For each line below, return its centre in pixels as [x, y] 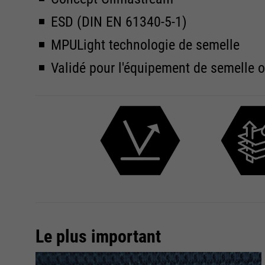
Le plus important [98, 236]
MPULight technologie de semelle [145, 45]
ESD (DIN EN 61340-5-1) [119, 22]
